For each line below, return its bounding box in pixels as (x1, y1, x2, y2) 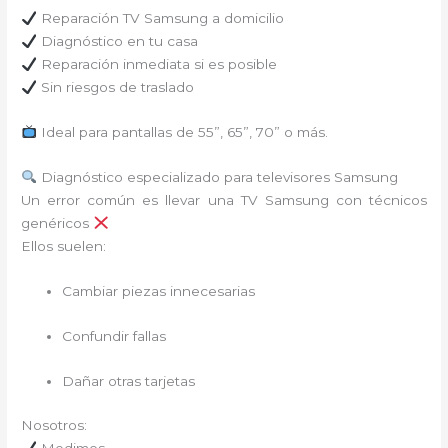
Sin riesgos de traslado (36, 79, 194, 96)
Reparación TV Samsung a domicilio (36, 10, 284, 27)
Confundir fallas (62, 327, 167, 344)
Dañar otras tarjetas (62, 372, 196, 389)
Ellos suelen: (21, 237, 107, 254)
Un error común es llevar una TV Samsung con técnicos (21, 191, 427, 208)
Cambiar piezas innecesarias (62, 282, 256, 299)
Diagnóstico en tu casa (36, 33, 198, 50)
